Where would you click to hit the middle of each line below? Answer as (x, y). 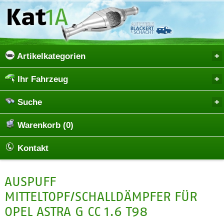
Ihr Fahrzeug (41, 79)
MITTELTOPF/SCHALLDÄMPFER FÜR (100, 196)
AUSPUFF (30, 181)
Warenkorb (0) (44, 125)
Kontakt (32, 148)
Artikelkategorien (50, 56)
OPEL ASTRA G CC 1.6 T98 (76, 211)
